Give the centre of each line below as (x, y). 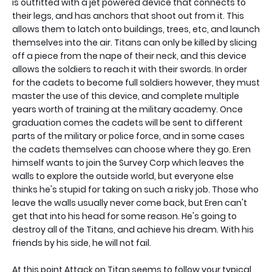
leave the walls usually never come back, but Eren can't (130, 203)
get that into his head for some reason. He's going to (124, 216)
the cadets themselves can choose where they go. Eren (131, 149)
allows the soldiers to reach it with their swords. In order (130, 69)
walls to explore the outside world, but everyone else (123, 176)
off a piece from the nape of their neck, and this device (129, 56)
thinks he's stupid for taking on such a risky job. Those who (135, 189)
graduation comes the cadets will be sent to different (127, 123)
